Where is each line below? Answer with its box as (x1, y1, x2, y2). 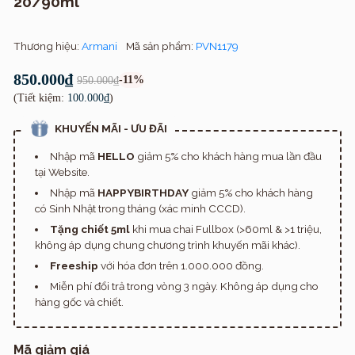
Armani (82, 39, 120, 52)
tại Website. (35, 165, 90, 178)
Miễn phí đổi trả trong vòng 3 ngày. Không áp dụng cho (49, 279, 319, 292)
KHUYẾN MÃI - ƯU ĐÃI (55, 121, 167, 135)
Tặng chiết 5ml (49, 222, 130, 235)
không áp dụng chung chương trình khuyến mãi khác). (35, 238, 300, 251)
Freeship (49, 258, 98, 272)
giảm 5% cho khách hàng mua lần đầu (134, 149, 322, 162)
